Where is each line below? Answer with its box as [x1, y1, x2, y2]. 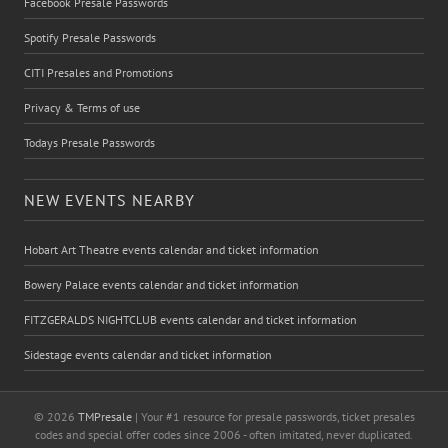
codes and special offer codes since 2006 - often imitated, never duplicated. [35, 426, 413, 442]
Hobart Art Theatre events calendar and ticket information [24, 241, 319, 257]
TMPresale [77, 408, 132, 424]
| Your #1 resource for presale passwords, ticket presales [131, 408, 415, 424]
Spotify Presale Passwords [24, 29, 156, 45]
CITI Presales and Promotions [24, 64, 173, 80]
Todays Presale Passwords [24, 134, 155, 150]
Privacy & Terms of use [24, 99, 140, 115]
